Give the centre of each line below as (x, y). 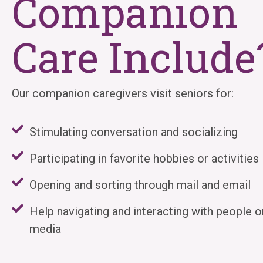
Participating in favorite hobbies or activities (144, 158)
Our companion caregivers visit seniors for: (123, 93)
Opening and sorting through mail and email (140, 185)
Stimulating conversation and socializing (134, 132)
